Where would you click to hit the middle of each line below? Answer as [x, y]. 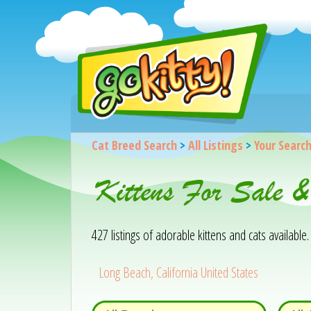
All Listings [215, 145]
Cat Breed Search [134, 145]
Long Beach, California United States [179, 272]
